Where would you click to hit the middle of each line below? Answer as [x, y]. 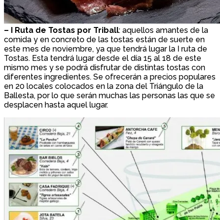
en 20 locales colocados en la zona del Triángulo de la [104, 86]
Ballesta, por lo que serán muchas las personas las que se [110, 95]
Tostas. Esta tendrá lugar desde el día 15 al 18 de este [103, 58]
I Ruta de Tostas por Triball [65, 30]
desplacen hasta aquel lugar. [56, 105]
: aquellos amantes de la [164, 30]
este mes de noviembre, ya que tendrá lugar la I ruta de [106, 49]
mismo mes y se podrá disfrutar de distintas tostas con [105, 67]
